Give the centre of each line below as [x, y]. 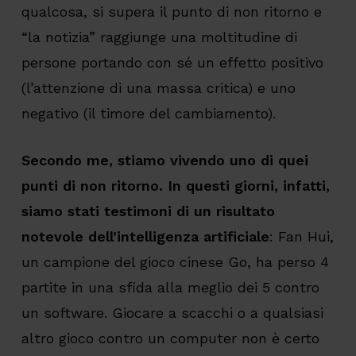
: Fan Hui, [301, 237]
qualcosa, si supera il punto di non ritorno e [171, 12]
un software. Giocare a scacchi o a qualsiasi [172, 313]
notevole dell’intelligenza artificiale [145, 237]
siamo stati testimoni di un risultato [148, 211]
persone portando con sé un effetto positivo [172, 63]
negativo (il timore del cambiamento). [148, 114]
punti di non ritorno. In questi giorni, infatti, [175, 186]
